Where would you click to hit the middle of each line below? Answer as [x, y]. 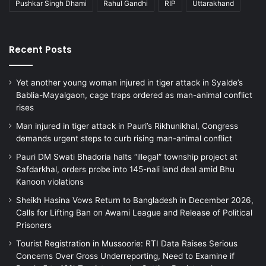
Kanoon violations [50, 182]
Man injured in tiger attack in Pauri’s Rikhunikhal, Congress [127, 126]
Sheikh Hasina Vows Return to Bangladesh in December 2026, [135, 200]
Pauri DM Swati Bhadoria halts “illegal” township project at [127, 157]
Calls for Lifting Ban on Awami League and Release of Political [134, 213]
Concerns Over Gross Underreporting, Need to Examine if [125, 256]
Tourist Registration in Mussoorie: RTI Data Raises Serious [127, 244]
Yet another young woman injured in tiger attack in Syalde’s [129, 83]
